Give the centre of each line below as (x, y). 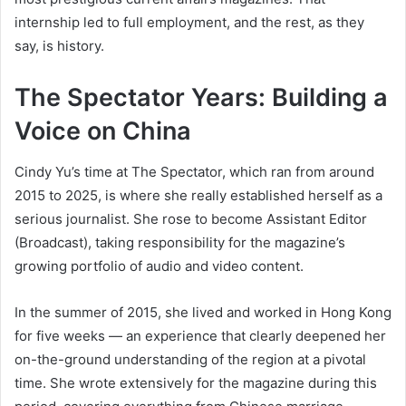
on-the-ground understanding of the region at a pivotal (190, 359)
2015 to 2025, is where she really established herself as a (198, 195)
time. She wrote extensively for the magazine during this (196, 382)
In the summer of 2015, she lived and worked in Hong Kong (203, 312)
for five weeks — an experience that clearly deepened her (200, 335)
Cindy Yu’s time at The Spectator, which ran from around (194, 171)
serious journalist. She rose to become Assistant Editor (191, 218)
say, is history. (59, 46)
